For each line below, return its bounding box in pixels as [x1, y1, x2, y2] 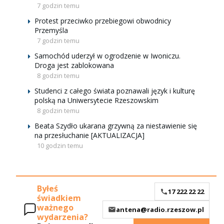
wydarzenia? [37, 211, 88, 223]
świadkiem [37, 192, 81, 204]
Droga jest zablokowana [34, 60, 114, 70]
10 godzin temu [37, 141, 83, 150]
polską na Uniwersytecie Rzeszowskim [34, 95, 158, 105]
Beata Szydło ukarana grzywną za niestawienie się [34, 121, 197, 130]
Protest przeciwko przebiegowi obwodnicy [34, 16, 171, 25]
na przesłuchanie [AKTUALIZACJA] [34, 130, 144, 140]
